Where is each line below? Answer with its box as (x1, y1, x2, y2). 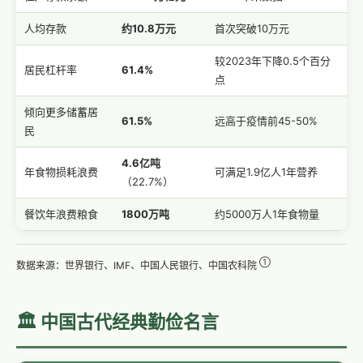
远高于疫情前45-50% (215, 114, 318, 127)
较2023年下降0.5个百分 (215, 54, 331, 67)
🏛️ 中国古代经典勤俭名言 (16, 311, 219, 332)
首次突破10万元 (215, 22, 289, 35)
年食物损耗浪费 (24, 165, 98, 178)
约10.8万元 (122, 22, 176, 35)
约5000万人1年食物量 (215, 207, 319, 220)
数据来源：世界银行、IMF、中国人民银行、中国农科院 (16, 259, 259, 271)
